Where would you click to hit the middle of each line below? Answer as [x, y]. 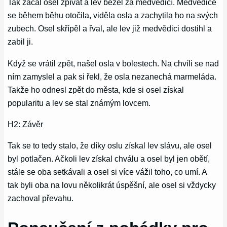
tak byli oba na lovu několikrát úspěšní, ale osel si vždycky [112, 185]
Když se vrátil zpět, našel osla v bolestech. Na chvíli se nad [113, 63]
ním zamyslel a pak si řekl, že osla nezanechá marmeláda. [112, 76]
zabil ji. [21, 42]
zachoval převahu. [41, 198]
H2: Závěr [26, 124]
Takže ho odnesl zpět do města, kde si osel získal [96, 89]
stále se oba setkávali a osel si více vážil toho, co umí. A [107, 172]
